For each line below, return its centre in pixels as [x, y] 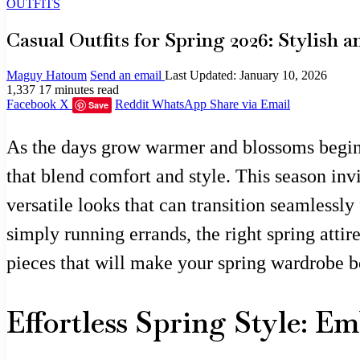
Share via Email [250, 104]
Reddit [132, 104]
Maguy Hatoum [47, 75]
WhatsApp [179, 104]
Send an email [126, 75]
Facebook [31, 104]
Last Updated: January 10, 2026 [246, 75]
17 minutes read [79, 89]
